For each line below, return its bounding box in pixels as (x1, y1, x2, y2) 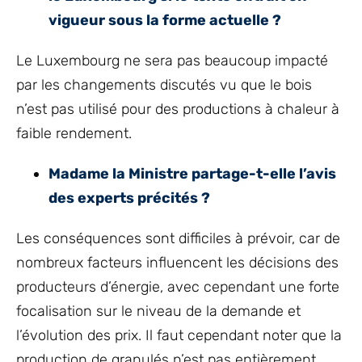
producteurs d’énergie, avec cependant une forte (16, 278, 339, 296)
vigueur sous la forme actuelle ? (48, 11, 281, 29)
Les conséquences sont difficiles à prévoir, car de (16, 229, 340, 247)
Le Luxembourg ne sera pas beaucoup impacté (16, 52, 328, 69)
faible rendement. (16, 124, 132, 142)
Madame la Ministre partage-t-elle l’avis (48, 165, 336, 183)
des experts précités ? (48, 189, 210, 207)
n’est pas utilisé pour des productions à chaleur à (16, 100, 339, 118)
